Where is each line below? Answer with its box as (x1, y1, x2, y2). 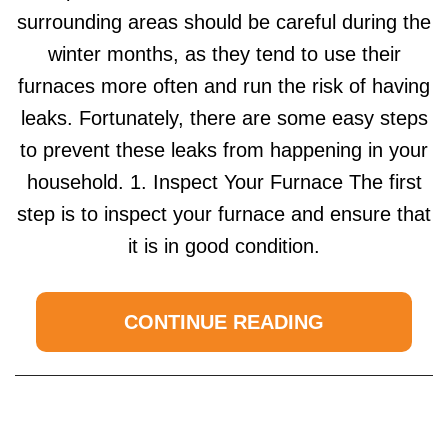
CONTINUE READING (124, 311, 324, 334)
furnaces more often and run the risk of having (18, 75, 430, 98)
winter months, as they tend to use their (47, 43, 401, 66)
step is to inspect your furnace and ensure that (17, 203, 431, 226)
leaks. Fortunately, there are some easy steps (20, 107, 428, 130)
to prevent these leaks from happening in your (20, 139, 428, 162)
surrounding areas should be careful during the (17, 11, 431, 34)
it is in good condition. (128, 235, 320, 258)
